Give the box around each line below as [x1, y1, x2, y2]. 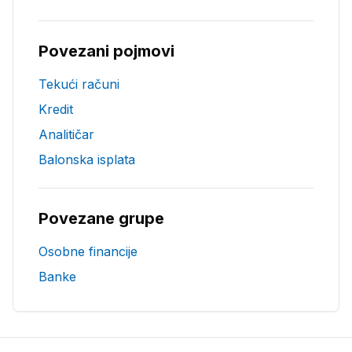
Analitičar [38, 126, 94, 142]
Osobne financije [38, 244, 137, 259]
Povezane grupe [38, 209, 164, 228]
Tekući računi [38, 76, 119, 92]
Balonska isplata [38, 152, 135, 167]
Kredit [38, 101, 73, 117]
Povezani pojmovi [38, 42, 174, 60]
